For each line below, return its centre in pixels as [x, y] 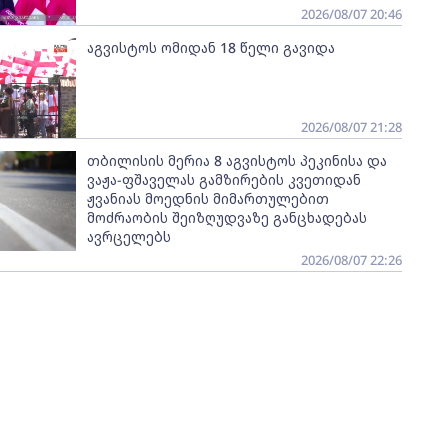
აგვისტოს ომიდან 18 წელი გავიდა [210, 47]
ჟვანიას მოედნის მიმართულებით [207, 198]
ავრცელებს [128, 236]
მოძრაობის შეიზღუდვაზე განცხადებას [226, 217]
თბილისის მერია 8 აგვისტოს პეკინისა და [236, 160]
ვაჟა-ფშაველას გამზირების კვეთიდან [223, 179]
